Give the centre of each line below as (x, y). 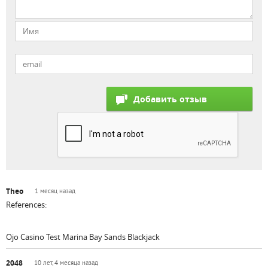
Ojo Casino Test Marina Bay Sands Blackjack (83, 237)
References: (26, 205)
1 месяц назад (55, 192)
